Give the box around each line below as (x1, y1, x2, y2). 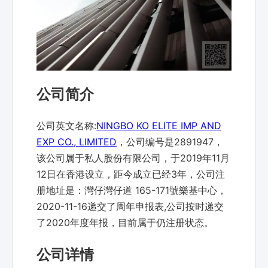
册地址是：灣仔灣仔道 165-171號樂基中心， (36, 184, 227, 197)
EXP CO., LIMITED (36, 136, 117, 148)
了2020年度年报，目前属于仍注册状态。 (36, 217, 214, 229)
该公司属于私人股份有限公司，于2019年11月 (36, 152, 230, 165)
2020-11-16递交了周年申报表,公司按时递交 (36, 200, 224, 213)
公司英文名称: (36, 120, 96, 132)
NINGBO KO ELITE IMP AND (96, 120, 221, 132)
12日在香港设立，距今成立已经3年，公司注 (36, 168, 225, 181)
